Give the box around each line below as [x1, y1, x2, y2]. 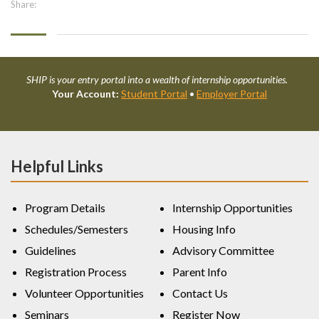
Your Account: [52, 88, 119, 100]
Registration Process [25, 265, 127, 279]
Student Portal [121, 88, 187, 100]
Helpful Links [11, 157, 103, 177]
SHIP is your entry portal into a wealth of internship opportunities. [26, 73, 288, 86]
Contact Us [172, 286, 228, 300]
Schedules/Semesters [25, 222, 128, 236]
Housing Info [172, 222, 236, 236]
